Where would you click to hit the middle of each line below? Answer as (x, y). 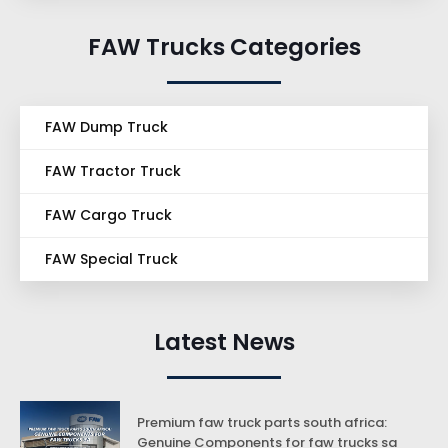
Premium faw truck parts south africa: (262, 423)
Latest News (224, 341)
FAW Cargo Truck (108, 214)
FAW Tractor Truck (113, 170)
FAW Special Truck (111, 258)
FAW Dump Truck (106, 126)
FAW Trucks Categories (224, 46)
